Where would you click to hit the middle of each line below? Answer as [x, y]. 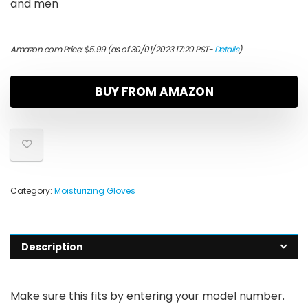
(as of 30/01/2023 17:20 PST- [160, 49]
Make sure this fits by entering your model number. [147, 296]
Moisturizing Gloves [95, 191]
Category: [32, 191]
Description [52, 247]
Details [226, 49]
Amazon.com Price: [47, 49]
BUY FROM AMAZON [154, 92]
